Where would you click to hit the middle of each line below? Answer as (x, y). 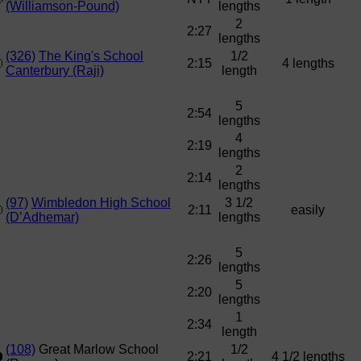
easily (308, 210)
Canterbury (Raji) (55, 71)
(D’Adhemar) (42, 218)
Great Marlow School (97, 350)
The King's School (91, 56)
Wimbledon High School (101, 203)
